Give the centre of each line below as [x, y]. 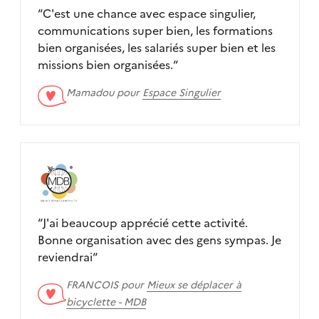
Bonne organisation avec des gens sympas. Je [159, 240]
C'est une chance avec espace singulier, [149, 13]
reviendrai [65, 257]
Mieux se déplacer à [194, 285]
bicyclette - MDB [106, 302]
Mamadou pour [104, 93]
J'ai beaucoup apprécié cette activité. [145, 223]
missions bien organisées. [105, 64]
